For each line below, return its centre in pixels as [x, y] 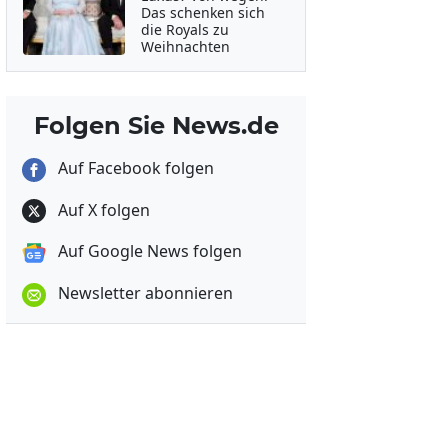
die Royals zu [184, 29]
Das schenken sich [202, 12]
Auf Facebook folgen [134, 168]
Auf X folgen [102, 209]
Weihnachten [185, 46]
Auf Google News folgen [148, 251]
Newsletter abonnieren [143, 293]
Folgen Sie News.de [156, 125]
